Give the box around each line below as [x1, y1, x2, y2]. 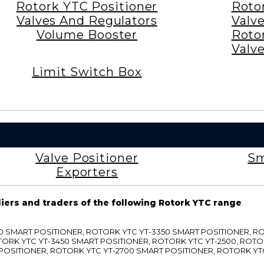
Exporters [55, 164, 118, 179]
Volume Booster [36, 27, 138, 42]
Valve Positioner [35, 150, 138, 165]
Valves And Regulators [16, 13, 157, 28]
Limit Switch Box [32, 64, 142, 79]
